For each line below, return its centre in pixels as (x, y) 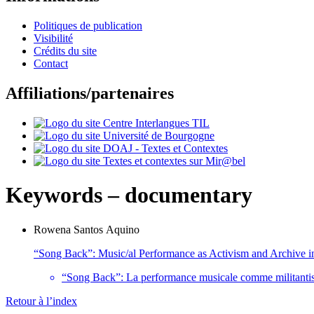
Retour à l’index (41, 301)
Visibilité (53, 39)
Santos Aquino (107, 229)
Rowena (54, 229)
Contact (51, 64)
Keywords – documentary (129, 195)
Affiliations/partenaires (90, 93)
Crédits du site (65, 51)
